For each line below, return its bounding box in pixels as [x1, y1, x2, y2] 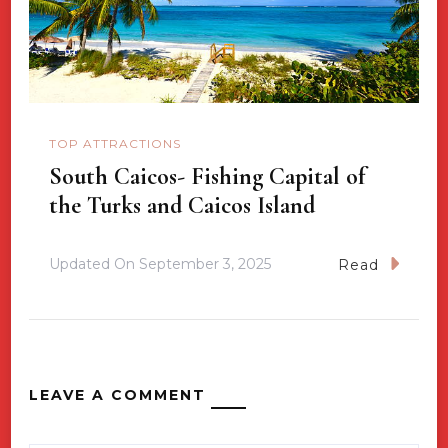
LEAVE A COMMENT [29, 386, 206, 405]
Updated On [49, 255, 139, 274]
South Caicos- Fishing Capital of [49, 161, 365, 191]
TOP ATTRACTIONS [49, 136, 181, 152]
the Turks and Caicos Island [49, 190, 315, 220]
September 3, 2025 [139, 255, 271, 274]
